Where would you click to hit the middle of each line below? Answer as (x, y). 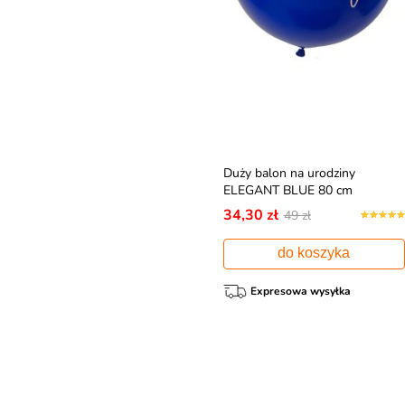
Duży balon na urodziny (289, 173)
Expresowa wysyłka (300, 291)
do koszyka (314, 252)
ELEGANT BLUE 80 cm (287, 190)
